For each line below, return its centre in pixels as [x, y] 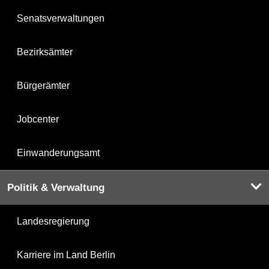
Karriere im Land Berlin [66, 255]
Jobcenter [38, 119]
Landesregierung [53, 222]
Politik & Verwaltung [56, 188]
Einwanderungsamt [58, 153]
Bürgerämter [43, 86]
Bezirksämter [45, 52]
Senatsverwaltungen [61, 19]
